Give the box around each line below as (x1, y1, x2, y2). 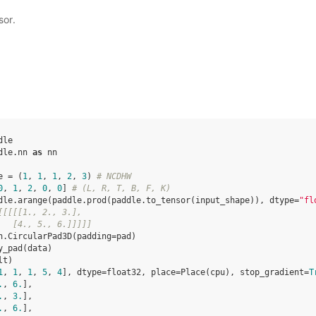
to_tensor (146, 195, 190, 205)
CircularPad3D (8, 231, 72, 241)
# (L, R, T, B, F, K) (72, 183, 171, 193)
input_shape (195, 195, 250, 205)
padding (77, 231, 111, 241)
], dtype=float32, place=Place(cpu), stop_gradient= (62, 267, 309, 277)
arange (18, 195, 47, 205)
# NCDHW (97, 171, 131, 181)
